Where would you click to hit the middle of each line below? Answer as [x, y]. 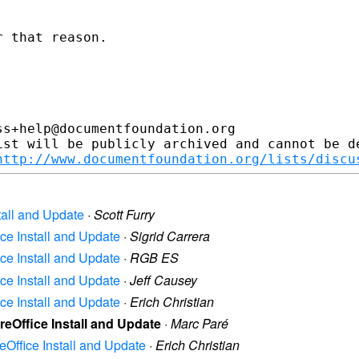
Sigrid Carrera [170, 236]
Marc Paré [200, 323]
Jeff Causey [163, 280]
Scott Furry [124, 215]
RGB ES [154, 258]
